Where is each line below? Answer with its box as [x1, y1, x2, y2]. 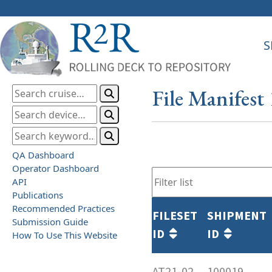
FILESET [152, 207, 197, 225]
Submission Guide [12, 215, 88, 228]
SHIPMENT [207, 207, 267, 225]
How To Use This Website [12, 228, 117, 241]
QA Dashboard [12, 148, 74, 161]
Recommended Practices [12, 202, 115, 214]
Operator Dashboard [12, 161, 99, 174]
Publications [12, 188, 63, 201]
